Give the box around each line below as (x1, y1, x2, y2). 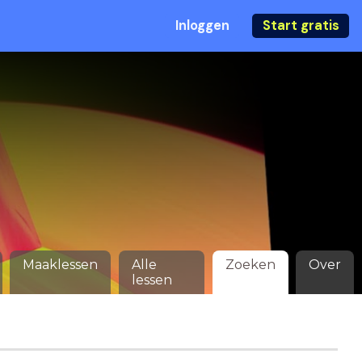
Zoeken (225, 257, 276, 272)
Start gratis (262, 17, 339, 34)
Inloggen (175, 17, 229, 34)
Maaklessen (23, 257, 99, 272)
